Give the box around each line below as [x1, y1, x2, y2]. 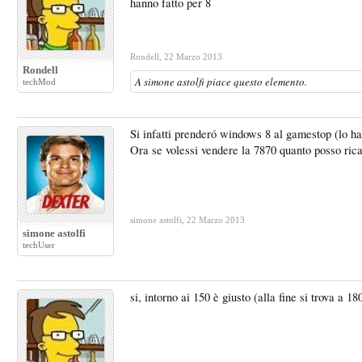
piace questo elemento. [204, 74, 307, 89]
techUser [23, 240, 55, 250]
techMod [23, 77, 56, 86]
